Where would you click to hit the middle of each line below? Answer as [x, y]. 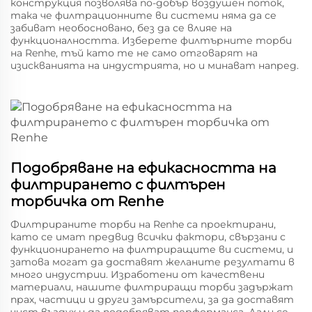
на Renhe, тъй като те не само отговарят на [134, 53]
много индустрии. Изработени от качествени [138, 274]
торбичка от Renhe [87, 201]
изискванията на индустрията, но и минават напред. [155, 65]
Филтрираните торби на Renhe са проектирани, [143, 224]
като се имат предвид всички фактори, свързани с [148, 237]
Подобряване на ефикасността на [143, 168]
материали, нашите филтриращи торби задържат [152, 287]
